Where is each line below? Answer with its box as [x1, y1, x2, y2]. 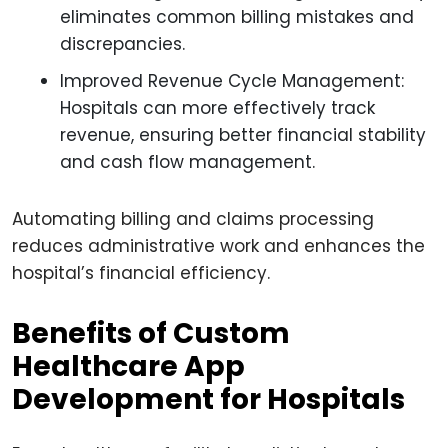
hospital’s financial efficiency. [12, 261, 270, 285]
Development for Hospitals [12, 380, 405, 419]
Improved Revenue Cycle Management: [60, 69, 404, 93]
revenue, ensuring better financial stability [60, 123, 426, 147]
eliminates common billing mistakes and [60, 5, 414, 29]
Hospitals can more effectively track [60, 96, 375, 120]
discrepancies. [60, 32, 185, 56]
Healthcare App [12, 347, 245, 386]
